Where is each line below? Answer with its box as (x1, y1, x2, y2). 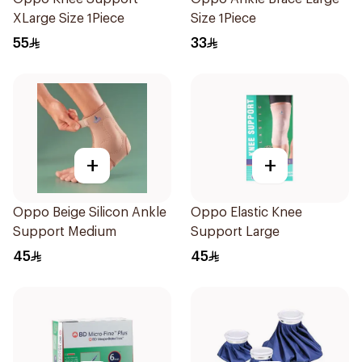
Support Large (191, 225, 280, 238)
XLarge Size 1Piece (13, 12, 124, 25)
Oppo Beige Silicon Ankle (13, 206, 166, 219)
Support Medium (13, 225, 116, 238)
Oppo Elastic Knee (191, 206, 302, 219)
